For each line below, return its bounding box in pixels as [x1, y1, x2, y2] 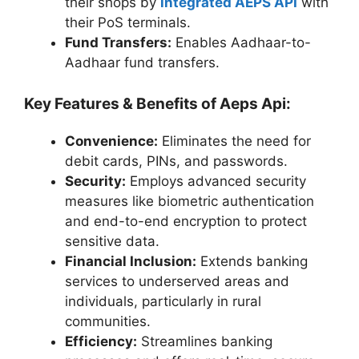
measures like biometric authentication [65, 193, 314, 210]
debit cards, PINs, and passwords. [65, 153, 292, 170]
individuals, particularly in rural [65, 293, 261, 310]
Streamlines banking [137, 333, 272, 350]
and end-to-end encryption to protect [65, 213, 307, 230]
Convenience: [65, 133, 158, 150]
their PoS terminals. [65, 14, 195, 30]
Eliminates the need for [158, 133, 311, 150]
